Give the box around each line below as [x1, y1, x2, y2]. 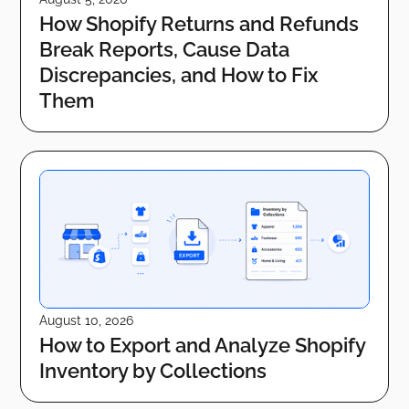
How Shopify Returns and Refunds [39, 12, 360, 37]
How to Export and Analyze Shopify [39, 332, 366, 357]
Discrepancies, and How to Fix [39, 63, 319, 88]
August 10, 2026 [39, 312, 134, 328]
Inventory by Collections [39, 358, 267, 383]
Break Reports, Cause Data [39, 37, 290, 62]
